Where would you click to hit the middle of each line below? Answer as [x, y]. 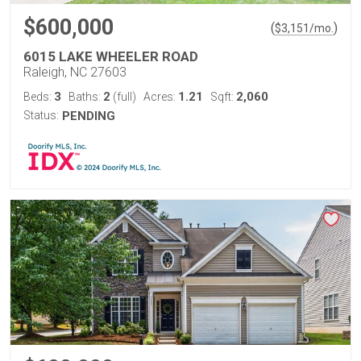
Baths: [86, 97]
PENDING [89, 116]
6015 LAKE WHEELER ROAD [111, 56]
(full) [123, 97]
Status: [41, 115]
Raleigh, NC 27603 [75, 72]
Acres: [161, 97]
